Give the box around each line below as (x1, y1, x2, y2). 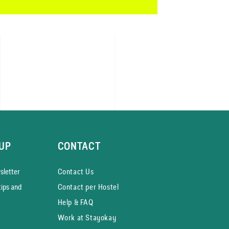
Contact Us (57, 166, 94, 177)
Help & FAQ (57, 196, 94, 208)
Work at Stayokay (57, 212, 117, 223)
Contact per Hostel (57, 181, 119, 192)
